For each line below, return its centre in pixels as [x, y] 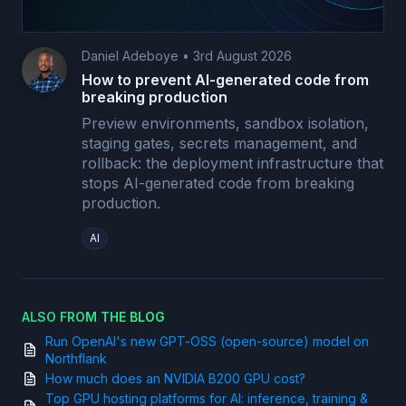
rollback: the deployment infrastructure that [232, 164]
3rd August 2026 [242, 56]
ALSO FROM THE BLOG [93, 317]
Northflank [76, 359]
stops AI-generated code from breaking [218, 184]
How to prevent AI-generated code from [225, 80]
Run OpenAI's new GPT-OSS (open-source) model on [207, 342]
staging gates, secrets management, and [219, 144]
